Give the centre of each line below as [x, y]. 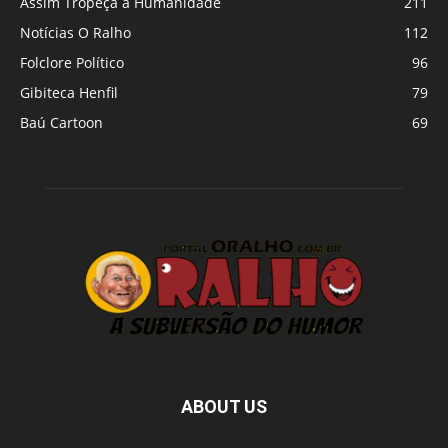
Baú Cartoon [61, 122]
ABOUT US [224, 406]
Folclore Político [72, 62]
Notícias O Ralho [75, 32]
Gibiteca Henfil [69, 92]
